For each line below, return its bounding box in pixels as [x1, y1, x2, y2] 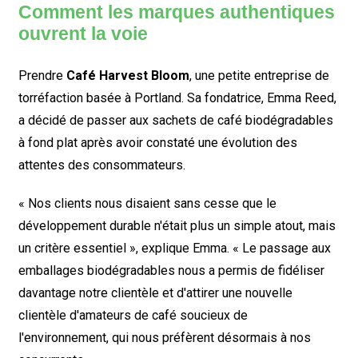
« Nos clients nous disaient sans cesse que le [18, 196, 276, 211]
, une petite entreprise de [189, 68, 329, 83]
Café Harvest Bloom [66, 68, 189, 83]
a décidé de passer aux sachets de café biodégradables [18, 113, 333, 128]
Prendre [18, 68, 66, 83]
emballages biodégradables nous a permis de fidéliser [18, 263, 324, 278]
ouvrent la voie [18, 24, 148, 44]
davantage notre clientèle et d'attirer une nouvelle [18, 285, 292, 300]
